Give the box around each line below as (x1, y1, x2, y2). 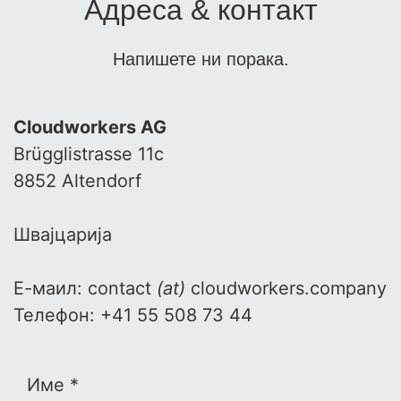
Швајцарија (13, 224, 112, 246)
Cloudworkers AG (13, 116, 166, 139)
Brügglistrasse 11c (13, 143, 164, 166)
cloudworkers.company (185, 277, 387, 300)
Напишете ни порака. (112, 49, 289, 70)
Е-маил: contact (13, 277, 157, 300)
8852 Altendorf (13, 170, 141, 192)
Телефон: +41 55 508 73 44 (13, 304, 252, 327)
